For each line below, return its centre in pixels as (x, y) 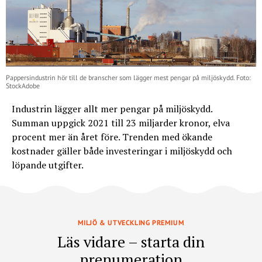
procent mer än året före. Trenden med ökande (112, 137)
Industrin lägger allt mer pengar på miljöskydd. (112, 109)
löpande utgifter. (48, 165)
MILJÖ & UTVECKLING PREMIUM (131, 223)
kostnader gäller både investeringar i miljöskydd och (122, 151)
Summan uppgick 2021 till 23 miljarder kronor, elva (121, 123)
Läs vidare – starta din (131, 242)
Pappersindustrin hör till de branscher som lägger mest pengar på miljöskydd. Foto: (128, 78)
